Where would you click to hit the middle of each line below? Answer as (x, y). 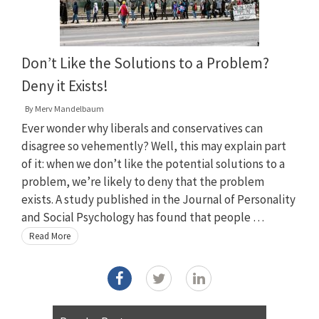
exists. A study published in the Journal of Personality (158, 199)
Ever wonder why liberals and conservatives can (142, 128)
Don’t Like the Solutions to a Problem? (145, 63)
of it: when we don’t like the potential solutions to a (153, 163)
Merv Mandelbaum (69, 108)
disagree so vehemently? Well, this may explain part (154, 146)
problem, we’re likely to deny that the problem (143, 181)
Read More (50, 236)
